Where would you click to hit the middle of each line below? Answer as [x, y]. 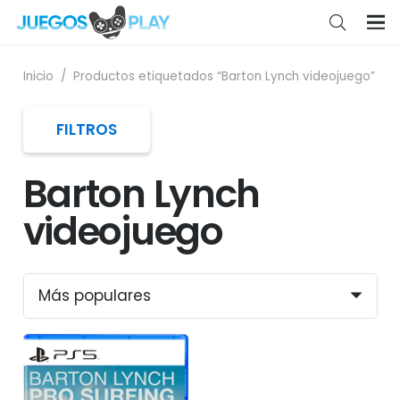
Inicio [38, 76]
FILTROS [86, 130]
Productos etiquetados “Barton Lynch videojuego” [224, 76]
